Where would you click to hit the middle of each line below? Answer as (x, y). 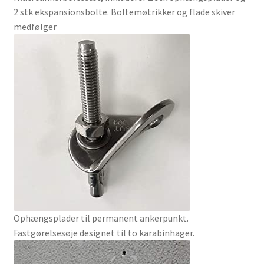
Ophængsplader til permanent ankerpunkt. (101, 218)
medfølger (35, 26)
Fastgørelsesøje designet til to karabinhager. (104, 232)
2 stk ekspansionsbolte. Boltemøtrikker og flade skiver (124, 11)
